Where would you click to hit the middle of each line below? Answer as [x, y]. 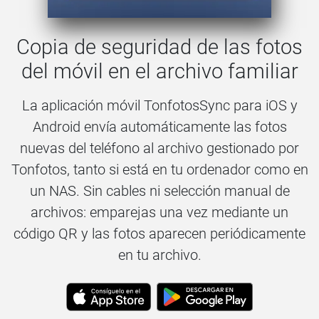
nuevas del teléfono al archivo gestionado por [159, 148]
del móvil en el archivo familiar [159, 72]
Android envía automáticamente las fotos [159, 127]
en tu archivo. [159, 255]
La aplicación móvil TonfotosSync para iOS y [159, 106]
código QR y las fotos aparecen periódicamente [159, 234]
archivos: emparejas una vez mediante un [159, 213]
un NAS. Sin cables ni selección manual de [159, 191]
